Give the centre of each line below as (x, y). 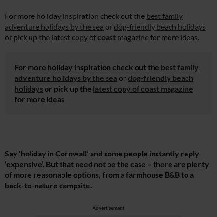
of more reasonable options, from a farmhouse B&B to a (99, 175)
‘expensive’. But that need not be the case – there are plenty (107, 164)
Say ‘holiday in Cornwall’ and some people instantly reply (102, 154)
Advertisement (108, 208)
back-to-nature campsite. (48, 186)
